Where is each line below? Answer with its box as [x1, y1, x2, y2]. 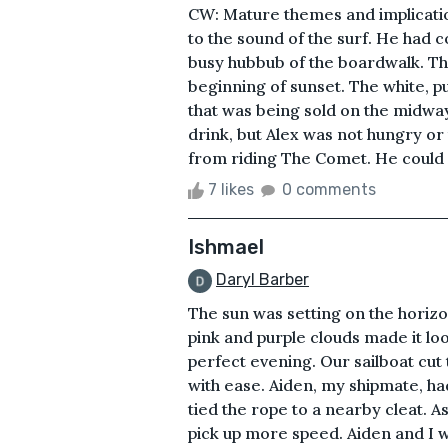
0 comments [282, 179, 376, 199]
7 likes [204, 179, 258, 199]
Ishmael [188, 234, 264, 259]
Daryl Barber [216, 269, 309, 289]
